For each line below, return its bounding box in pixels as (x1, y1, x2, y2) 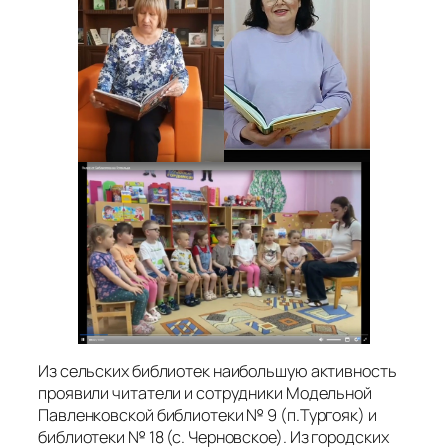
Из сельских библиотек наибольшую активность (38, 360, 397, 383)
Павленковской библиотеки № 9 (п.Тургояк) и (38, 404, 377, 427)
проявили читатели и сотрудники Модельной (38, 382, 372, 405)
